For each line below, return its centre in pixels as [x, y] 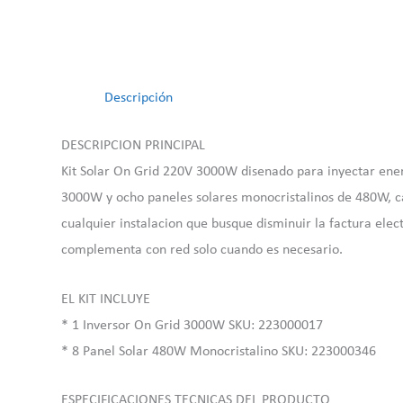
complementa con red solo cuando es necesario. [202, 250]
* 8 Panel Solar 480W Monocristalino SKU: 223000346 [219, 351]
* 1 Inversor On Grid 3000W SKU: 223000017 [192, 325]
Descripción [139, 98]
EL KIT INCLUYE [106, 299]
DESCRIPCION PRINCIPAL [133, 146]
